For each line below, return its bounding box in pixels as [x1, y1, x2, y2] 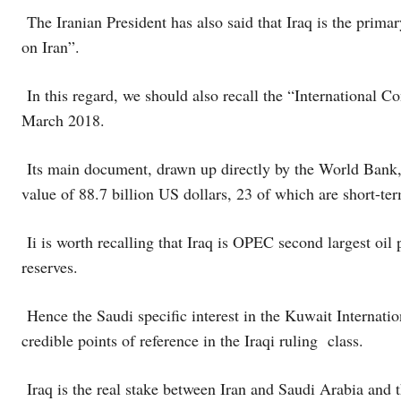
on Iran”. [21, 36, 80, 57]
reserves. [21, 256, 78, 277]
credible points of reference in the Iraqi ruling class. [21, 329, 363, 351]
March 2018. [21, 109, 105, 131]
